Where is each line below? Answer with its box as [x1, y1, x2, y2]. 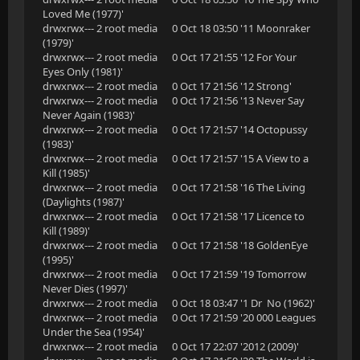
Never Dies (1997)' [43, 281, 128, 296]
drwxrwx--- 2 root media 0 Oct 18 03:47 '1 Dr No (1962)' [43, 296, 315, 310]
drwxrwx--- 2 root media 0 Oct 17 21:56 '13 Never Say [43, 93, 305, 108]
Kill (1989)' [43, 223, 90, 238]
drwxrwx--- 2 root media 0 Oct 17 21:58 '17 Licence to [43, 209, 305, 223]
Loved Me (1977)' [43, 6, 124, 21]
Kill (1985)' [43, 166, 90, 180]
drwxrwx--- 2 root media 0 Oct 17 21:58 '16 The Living [43, 180, 305, 194]
